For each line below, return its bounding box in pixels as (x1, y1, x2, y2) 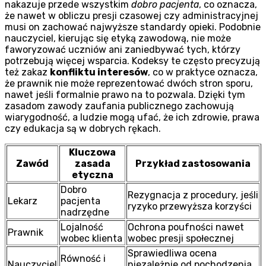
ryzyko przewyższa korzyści (128, 201, 252, 213)
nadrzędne (61, 207, 109, 218)
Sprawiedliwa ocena (128, 248, 217, 259)
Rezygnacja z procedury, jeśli (128, 189, 258, 201)
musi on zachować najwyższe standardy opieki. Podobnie (5, 21, 261, 33)
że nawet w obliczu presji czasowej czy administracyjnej (5, 10, 258, 22)
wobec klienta (61, 233, 122, 245)
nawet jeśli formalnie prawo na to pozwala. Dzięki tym (5, 89, 245, 101)
